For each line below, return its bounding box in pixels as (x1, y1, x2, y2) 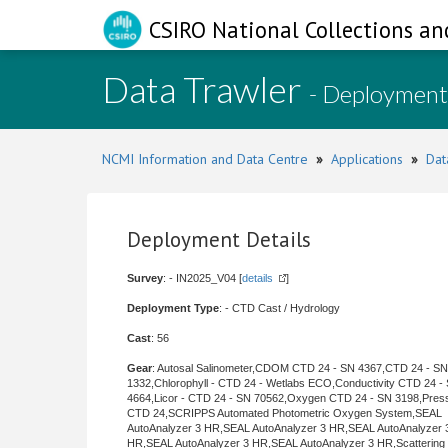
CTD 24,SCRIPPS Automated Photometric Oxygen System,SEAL (127, 407, 442, 419)
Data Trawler (102, 67, 309, 111)
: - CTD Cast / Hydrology (219, 302, 340, 314)
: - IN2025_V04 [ (163, 272, 242, 284)
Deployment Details (127, 226, 311, 253)
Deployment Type (127, 302, 219, 314)
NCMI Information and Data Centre (102, 150, 308, 168)
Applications (331, 150, 403, 168)
